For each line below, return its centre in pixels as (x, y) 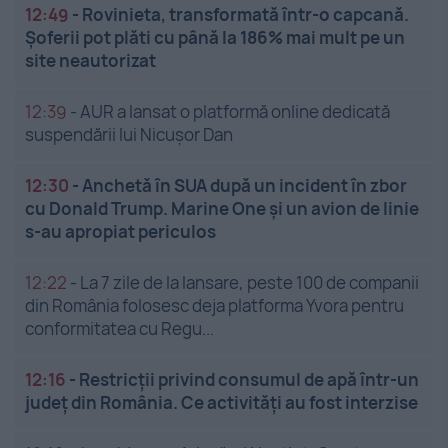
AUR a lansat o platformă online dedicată (235, 112)
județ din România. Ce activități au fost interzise (221, 403)
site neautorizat (90, 61)
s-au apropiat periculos (120, 232)
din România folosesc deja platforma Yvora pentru (214, 306)
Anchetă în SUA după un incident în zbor (244, 186)
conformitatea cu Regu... (119, 329)
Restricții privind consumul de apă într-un (249, 380)
